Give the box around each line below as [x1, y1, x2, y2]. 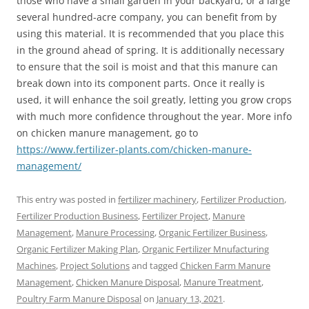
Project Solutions [60, 259, 130, 272]
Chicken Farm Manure [180, 259, 270, 272]
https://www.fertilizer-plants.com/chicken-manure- [17, 142, 252, 156]
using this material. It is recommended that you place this [17, 26, 284, 40]
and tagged [130, 259, 180, 272]
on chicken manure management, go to [17, 126, 198, 139]
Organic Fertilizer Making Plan [17, 242, 138, 255]
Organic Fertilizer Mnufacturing [142, 242, 269, 255]
